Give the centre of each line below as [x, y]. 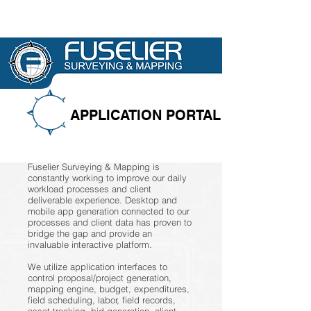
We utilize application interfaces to [98, 267]
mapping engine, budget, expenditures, [109, 289]
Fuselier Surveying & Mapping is [94, 167]
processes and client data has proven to [110, 222]
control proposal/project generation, [100, 278]
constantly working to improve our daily [107, 178]
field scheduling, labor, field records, [102, 300]
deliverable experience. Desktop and [102, 200]
